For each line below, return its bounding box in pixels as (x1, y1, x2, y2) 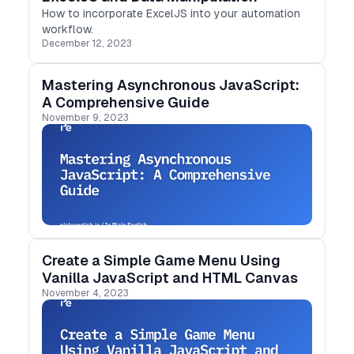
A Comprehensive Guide (42, 94, 209, 111)
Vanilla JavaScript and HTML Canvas (42, 269, 298, 286)
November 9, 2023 (42, 112, 129, 123)
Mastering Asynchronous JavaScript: (42, 77, 299, 93)
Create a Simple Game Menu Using (42, 252, 281, 269)
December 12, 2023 (42, 38, 132, 49)
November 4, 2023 (42, 288, 129, 299)
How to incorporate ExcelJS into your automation (42, 7, 300, 20)
